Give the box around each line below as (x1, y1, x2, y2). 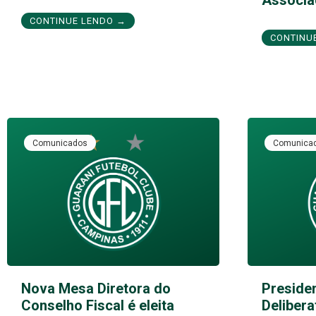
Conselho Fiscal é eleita (21, 297, 174, 315)
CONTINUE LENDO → (30, 15, 126, 26)
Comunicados (32, 138, 87, 148)
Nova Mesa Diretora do (21, 280, 171, 298)
